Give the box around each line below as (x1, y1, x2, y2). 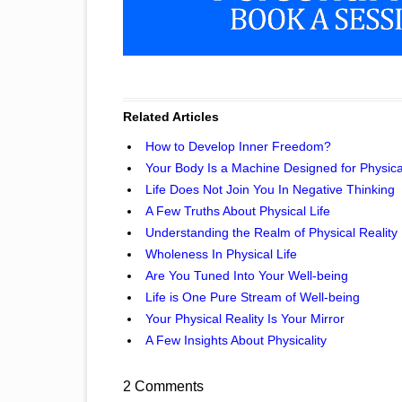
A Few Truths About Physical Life (145, 204, 330, 218)
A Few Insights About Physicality (145, 333, 327, 347)
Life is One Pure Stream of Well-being (145, 290, 360, 304)
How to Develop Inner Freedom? (145, 139, 331, 153)
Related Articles (123, 109, 219, 124)
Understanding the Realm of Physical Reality (145, 225, 398, 240)
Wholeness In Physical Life (145, 247, 297, 261)
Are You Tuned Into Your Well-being (145, 268, 348, 283)
